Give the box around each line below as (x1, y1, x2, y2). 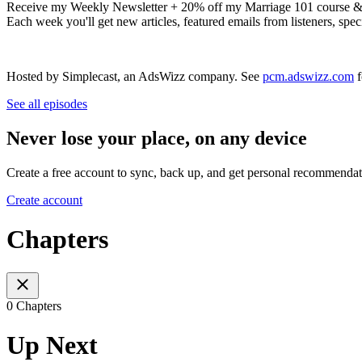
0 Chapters (6, 298, 61, 313)
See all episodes (6, 97, 87, 112)
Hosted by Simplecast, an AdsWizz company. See (6, 69, 263, 84)
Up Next (6, 330, 98, 360)
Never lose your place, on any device (6, 128, 307, 149)
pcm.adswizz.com (263, 69, 354, 84)
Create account (6, 192, 82, 207)
